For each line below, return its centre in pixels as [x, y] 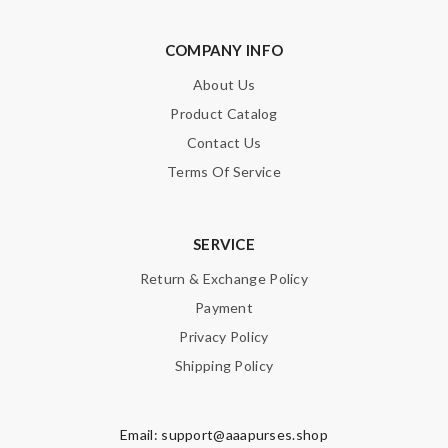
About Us [224, 85]
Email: [141, 435]
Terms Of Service [224, 172]
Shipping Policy [224, 366]
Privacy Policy [224, 337]
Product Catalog [224, 114]
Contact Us [224, 143]
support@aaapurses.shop [244, 435]
